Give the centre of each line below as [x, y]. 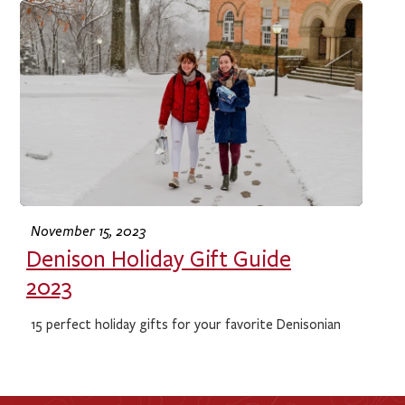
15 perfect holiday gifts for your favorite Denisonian [186, 325]
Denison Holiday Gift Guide [158, 260]
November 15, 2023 [89, 230]
